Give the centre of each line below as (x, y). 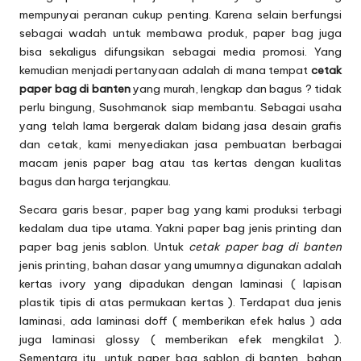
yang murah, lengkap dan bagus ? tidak (236, 89)
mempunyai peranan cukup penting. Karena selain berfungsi (180, 15)
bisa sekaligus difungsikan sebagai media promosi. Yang (180, 52)
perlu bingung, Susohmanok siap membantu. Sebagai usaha (180, 108)
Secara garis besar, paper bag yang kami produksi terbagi (180, 210)
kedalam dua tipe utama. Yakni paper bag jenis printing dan (180, 228)
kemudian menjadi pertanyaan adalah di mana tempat (165, 71)
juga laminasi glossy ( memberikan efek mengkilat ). (180, 340)
